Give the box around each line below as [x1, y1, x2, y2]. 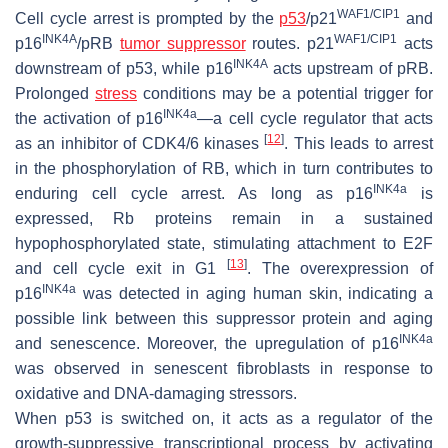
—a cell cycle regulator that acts [197, 109, 433, 127]
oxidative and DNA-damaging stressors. [15, 384, 297, 402]
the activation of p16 [15, 109, 164, 127]
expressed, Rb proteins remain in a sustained [15, 209, 433, 227]
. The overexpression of [247, 259, 433, 277]
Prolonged [15, 84, 95, 102]
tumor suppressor [119, 34, 246, 52]
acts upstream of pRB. [267, 59, 433, 77]
